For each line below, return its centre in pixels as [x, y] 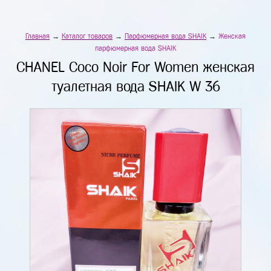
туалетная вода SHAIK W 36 [135, 87]
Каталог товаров [87, 36]
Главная [38, 36]
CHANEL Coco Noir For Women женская [135, 67]
